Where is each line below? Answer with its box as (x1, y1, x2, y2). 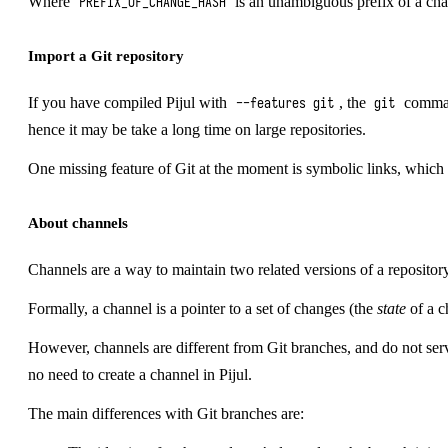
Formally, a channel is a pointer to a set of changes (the (28, 299, 377, 317)
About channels (28, 213, 128, 231)
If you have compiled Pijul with (28, 93, 231, 111)
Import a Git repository (28, 46, 184, 64)
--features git (235, 94, 334, 112)
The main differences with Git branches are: (28, 404, 304, 422)
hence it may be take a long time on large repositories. (28, 120, 366, 138)
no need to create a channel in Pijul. (28, 365, 252, 383)
